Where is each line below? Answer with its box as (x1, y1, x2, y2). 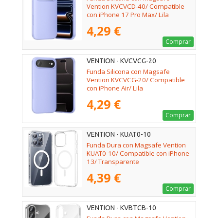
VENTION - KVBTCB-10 (87, 204, 156, 212)
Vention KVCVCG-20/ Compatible (87, 75, 185, 85)
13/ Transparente (87, 157, 139, 166)
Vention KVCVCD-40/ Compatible (87, 2, 184, 11)
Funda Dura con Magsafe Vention (87, 141, 186, 150)
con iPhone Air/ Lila (87, 84, 143, 93)
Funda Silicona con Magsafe (87, 67, 170, 76)
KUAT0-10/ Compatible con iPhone (87, 149, 189, 158)
